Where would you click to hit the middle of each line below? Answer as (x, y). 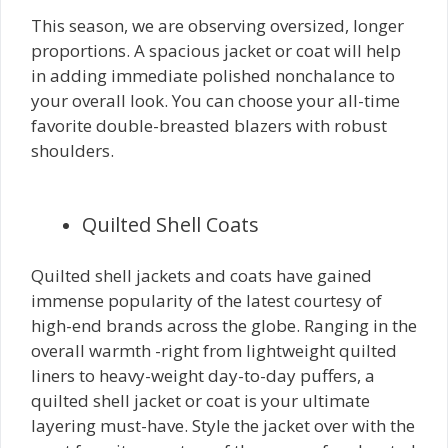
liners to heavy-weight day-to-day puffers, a (203, 375)
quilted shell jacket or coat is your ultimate (200, 400)
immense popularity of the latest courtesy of (206, 300)
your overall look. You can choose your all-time (215, 100)
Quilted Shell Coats (170, 224)
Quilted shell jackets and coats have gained (201, 275)
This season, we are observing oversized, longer (217, 25)
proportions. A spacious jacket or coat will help (216, 50)
